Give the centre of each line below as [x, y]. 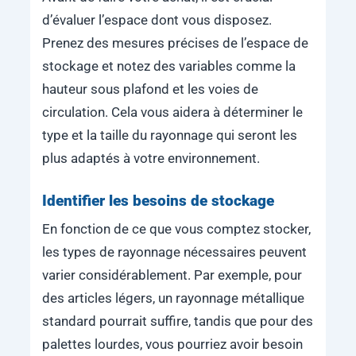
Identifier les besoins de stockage [158, 200]
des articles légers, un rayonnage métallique [173, 299]
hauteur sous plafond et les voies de [150, 90]
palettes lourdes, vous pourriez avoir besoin [172, 345]
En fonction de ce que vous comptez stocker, [176, 230]
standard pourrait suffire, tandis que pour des [177, 322]
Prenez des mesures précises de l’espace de [175, 44]
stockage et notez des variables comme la [168, 67]
